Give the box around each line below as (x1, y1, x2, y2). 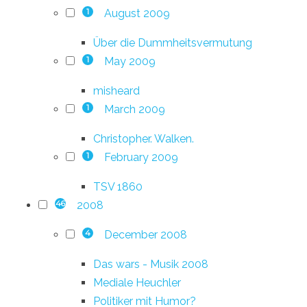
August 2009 (103, 6, 170, 20)
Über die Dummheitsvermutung (93, 36, 252, 49)
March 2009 (103, 102, 165, 116)
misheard (93, 84, 140, 97)
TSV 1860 (93, 180, 143, 193)
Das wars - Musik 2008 (93, 257, 208, 271)
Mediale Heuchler (93, 275, 181, 289)
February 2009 (103, 150, 178, 164)
